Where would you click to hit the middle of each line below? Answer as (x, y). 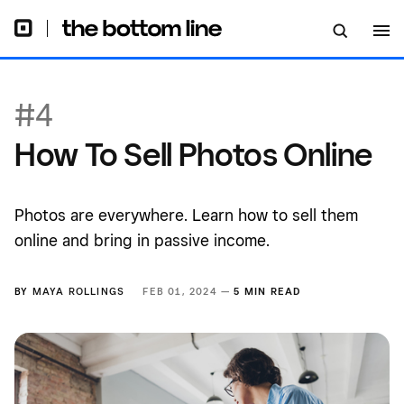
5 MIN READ (268, 291)
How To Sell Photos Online (193, 154)
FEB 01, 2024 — (188, 291)
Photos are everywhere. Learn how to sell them (186, 215)
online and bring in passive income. (142, 240)
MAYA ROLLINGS (78, 291)
